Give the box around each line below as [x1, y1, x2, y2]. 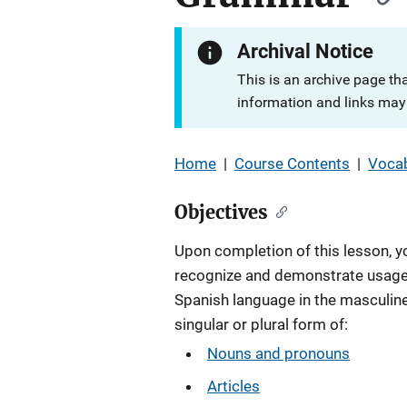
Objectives [174, 201, 268, 223]
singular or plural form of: [174, 315, 348, 333]
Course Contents [234, 154, 350, 173]
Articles [207, 377, 260, 395]
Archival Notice [237, 40, 374, 63]
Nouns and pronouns [207, 344, 350, 362]
